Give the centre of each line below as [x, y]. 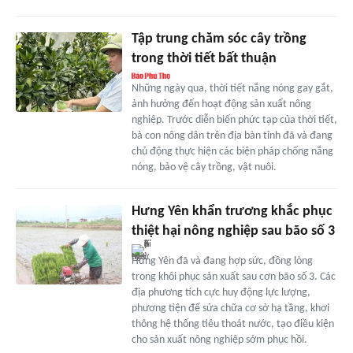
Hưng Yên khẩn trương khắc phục [232, 212]
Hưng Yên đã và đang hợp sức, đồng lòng [222, 262]
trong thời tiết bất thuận [204, 59]
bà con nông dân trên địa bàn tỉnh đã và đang [232, 136]
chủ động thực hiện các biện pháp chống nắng [232, 152]
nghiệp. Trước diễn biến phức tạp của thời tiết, [234, 121]
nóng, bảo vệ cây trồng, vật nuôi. [204, 168]
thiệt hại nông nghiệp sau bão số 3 [233, 232]
